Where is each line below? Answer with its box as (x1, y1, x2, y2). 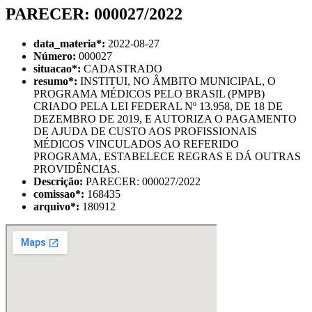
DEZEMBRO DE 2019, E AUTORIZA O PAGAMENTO (33, 112, 297, 125)
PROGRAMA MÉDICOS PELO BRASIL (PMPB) (33, 87, 265, 100)
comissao (33, 187, 75, 200)
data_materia (33, 37, 96, 49)
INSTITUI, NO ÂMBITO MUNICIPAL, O (77, 75, 276, 87)
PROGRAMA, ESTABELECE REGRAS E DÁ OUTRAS (33, 150, 301, 162)
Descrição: (33, 175, 83, 187)
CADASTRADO (81, 62, 162, 75)
